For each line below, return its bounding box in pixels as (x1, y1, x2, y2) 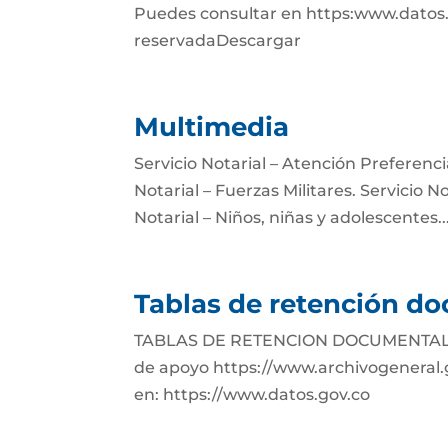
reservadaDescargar (134, 31, 302, 50)
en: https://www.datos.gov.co (134, 385, 371, 404)
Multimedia (134, 111, 290, 143)
